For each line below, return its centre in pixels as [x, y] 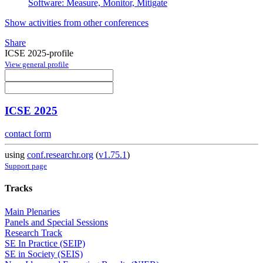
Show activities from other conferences [77, 22]
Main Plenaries [32, 211]
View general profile [37, 64]
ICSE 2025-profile [39, 53]
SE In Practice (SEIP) [45, 243]
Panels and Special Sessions [56, 222]
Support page [26, 166]
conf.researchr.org [60, 155]
